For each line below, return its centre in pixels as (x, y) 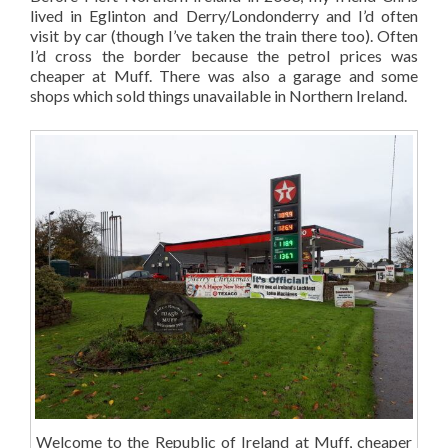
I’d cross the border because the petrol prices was (224, 55)
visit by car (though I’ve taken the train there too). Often (224, 35)
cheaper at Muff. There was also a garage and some (224, 75)
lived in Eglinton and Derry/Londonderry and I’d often (224, 15)
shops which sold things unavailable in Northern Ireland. (218, 95)
